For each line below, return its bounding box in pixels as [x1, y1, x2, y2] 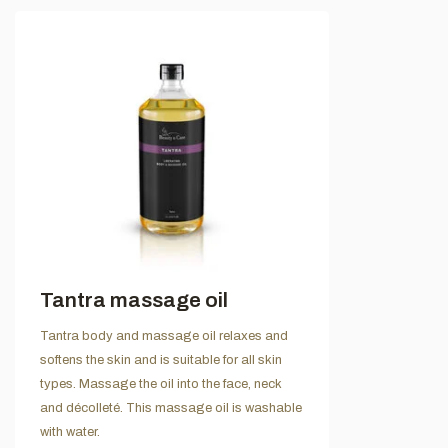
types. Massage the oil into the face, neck [40, 376, 282, 391]
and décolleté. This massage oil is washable [40, 400, 302, 415]
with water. [40, 424, 100, 439]
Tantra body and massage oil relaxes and [40, 328, 288, 343]
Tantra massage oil [40, 288, 228, 311]
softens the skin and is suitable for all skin [40, 352, 282, 367]
